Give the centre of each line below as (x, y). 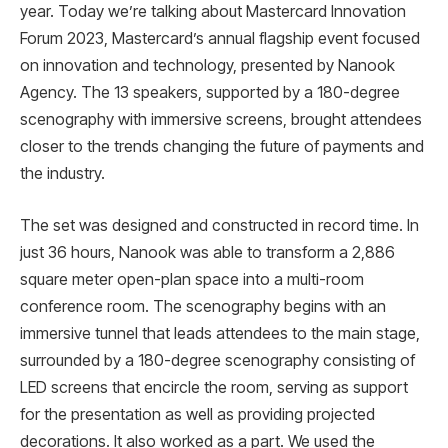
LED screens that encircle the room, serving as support (214, 387)
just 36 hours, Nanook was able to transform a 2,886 (207, 252)
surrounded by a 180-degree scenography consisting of (217, 360)
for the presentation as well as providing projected (197, 414)
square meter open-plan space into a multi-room (192, 279)
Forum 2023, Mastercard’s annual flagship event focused (220, 39)
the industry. (62, 174)
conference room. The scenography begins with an (203, 306)
